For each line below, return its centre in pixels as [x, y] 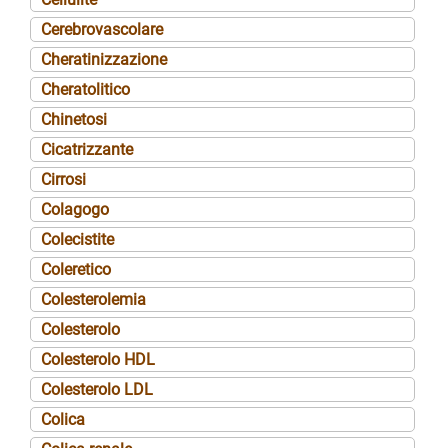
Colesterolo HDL [98, 359]
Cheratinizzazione [104, 59]
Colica [63, 419]
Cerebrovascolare [102, 29]
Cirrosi [63, 179]
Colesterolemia [93, 299]
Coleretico [76, 269]
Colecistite [77, 239]
